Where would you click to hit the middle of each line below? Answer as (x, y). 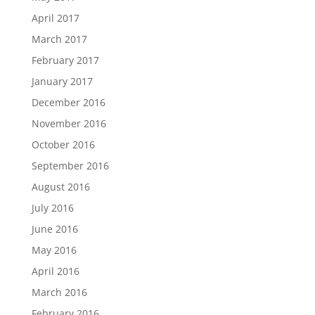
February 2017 (65, 60)
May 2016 (54, 250)
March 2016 (59, 292)
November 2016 (69, 123)
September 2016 (70, 166)
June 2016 (54, 229)
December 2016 (68, 102)
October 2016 (63, 144)
